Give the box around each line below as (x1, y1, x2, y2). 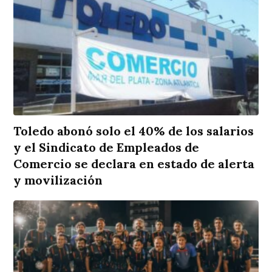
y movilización (13, 172, 103, 188)
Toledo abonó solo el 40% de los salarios (13, 123, 254, 138)
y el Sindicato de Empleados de (13, 139, 200, 155)
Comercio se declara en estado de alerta (13, 155, 255, 171)
